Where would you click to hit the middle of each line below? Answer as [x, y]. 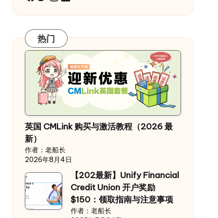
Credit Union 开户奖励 [113, 188]
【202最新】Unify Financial [125, 175]
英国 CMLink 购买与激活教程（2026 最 [99, 127]
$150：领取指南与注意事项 [122, 200]
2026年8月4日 [48, 160]
